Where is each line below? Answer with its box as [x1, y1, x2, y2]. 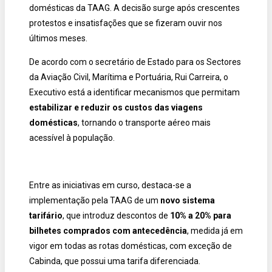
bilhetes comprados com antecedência [29, 226, 187, 236]
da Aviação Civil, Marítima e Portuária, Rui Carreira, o [29, 72, 228, 82]
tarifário [29, 211, 63, 220]
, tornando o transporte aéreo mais [78, 118, 211, 127]
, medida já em [187, 226, 243, 236]
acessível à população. [29, 133, 115, 143]
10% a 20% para [170, 211, 231, 220]
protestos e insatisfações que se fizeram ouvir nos [29, 18, 222, 28]
